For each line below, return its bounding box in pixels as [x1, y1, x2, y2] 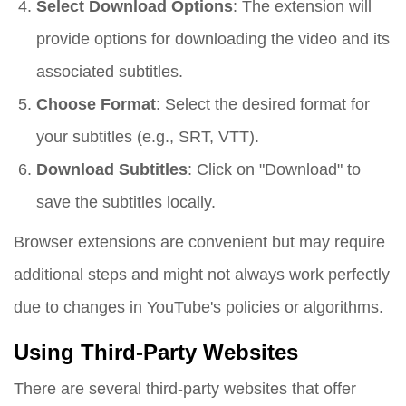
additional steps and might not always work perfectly [14, 265, 390, 285]
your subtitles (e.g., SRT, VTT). [36, 127, 259, 147]
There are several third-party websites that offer [14, 379, 356, 399]
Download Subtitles [36, 159, 188, 179]
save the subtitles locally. [36, 192, 216, 212]
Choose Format [36, 94, 156, 114]
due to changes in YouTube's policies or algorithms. [14, 297, 383, 317]
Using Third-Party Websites [14, 340, 298, 366]
